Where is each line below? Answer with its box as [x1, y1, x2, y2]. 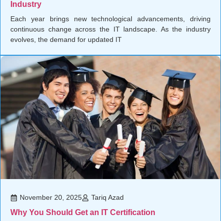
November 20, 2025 [20, 193, 82, 202]
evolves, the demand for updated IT [10, 36, 122, 44]
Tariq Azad [91, 193, 124, 202]
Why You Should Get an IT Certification [10, 208, 155, 217]
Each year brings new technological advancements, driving [10, 15, 211, 23]
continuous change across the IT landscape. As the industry [10, 25, 211, 34]
